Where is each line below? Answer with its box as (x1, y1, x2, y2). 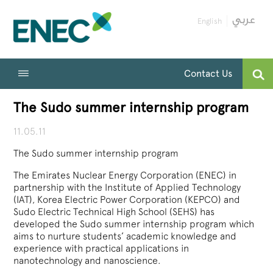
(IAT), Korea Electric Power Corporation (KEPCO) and (13, 194, 241, 206)
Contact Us (184, 68, 232, 79)
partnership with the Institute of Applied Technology (13, 182, 241, 194)
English (197, 16, 222, 26)
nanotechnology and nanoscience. (13, 255, 161, 267)
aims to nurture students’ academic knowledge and (13, 230, 237, 243)
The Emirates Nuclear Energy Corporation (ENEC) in (13, 169, 237, 182)
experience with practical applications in (13, 243, 190, 255)
